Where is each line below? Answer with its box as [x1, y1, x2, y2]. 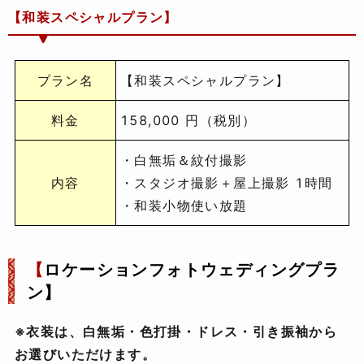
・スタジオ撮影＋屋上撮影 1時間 [120, 175, 333, 192]
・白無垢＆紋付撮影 [120, 152, 248, 169]
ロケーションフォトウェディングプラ [44, 260, 340, 280]
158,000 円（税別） [120, 112, 257, 129]
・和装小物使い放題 [120, 197, 248, 214]
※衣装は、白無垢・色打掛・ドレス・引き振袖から [15, 323, 338, 340]
